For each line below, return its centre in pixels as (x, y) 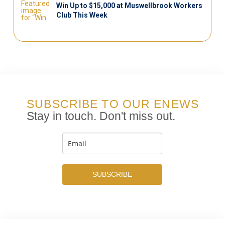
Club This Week (82, 15)
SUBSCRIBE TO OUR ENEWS (113, 104)
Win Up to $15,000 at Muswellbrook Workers (129, 6)
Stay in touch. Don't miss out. (101, 117)
